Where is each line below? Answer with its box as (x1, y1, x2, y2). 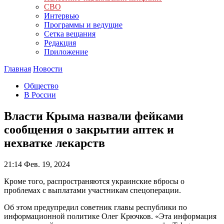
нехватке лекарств (4, 136, 105, 149)
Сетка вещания (44, 29, 95, 38)
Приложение (44, 47, 88, 56)
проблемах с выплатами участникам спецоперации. (4, 185, 181, 194)
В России (24, 90, 56, 99)
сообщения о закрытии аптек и (4, 122, 174, 136)
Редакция (44, 38, 76, 47)
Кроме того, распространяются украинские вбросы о (4, 176, 184, 185)
